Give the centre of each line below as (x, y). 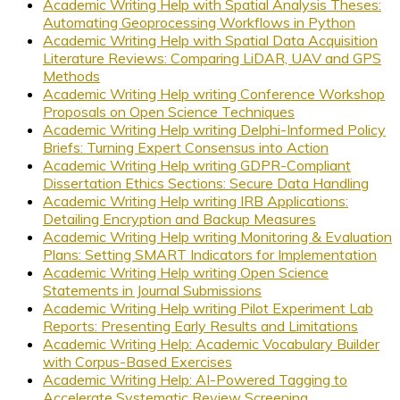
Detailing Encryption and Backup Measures (179, 218)
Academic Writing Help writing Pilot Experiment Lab (208, 308)
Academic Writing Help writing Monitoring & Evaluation (217, 236)
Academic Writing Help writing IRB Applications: (196, 200)
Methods (71, 75)
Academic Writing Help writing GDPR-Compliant (197, 165)
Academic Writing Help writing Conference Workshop (214, 93)
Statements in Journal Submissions (152, 290)
